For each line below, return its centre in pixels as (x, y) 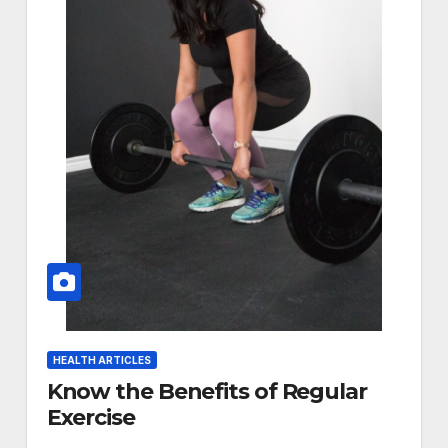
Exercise (90, 418)
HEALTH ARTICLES (101, 360)
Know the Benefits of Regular (206, 392)
